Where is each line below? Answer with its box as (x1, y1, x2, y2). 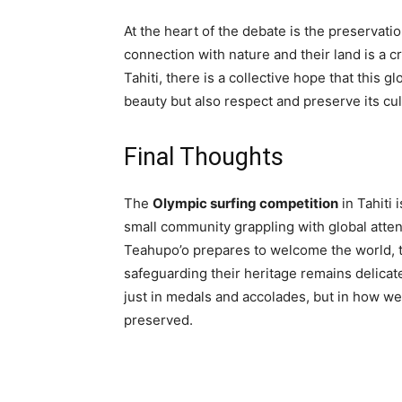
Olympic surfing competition (153, 195, 338, 212)
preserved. (124, 311, 193, 328)
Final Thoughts (124, 143, 284, 171)
